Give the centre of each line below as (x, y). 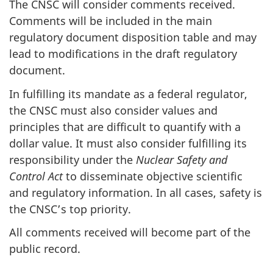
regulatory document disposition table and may (133, 37)
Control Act (36, 176)
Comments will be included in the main (111, 21)
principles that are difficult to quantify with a (125, 126)
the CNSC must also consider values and (113, 110)
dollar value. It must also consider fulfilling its (128, 143)
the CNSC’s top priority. (70, 209)
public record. (45, 249)
